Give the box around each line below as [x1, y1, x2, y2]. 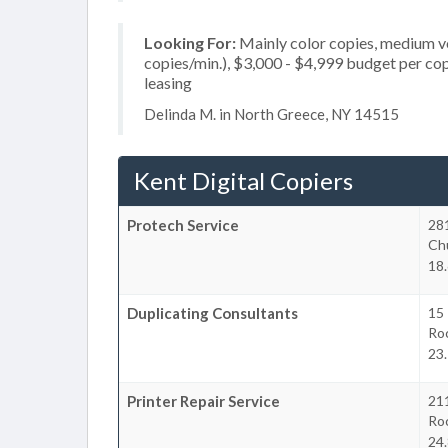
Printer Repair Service [127, 392, 280, 410]
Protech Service [127, 216, 239, 234]
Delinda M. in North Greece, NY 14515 [144, 104, 399, 123]
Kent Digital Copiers [134, 166, 353, 195]
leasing [144, 73, 192, 92]
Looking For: [144, 33, 236, 52]
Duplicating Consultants [127, 304, 298, 322]
